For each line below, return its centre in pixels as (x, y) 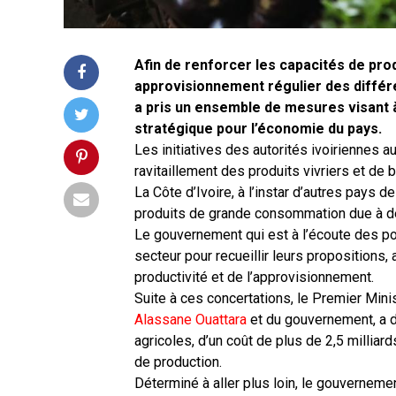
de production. (178, 362)
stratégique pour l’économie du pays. (258, 129)
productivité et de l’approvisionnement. (254, 278)
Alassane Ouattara (190, 320)
